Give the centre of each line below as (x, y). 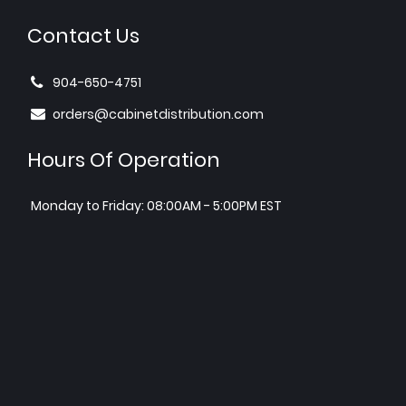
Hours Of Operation (124, 160)
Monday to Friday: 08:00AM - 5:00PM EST (156, 206)
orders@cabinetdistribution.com (158, 115)
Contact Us (83, 36)
